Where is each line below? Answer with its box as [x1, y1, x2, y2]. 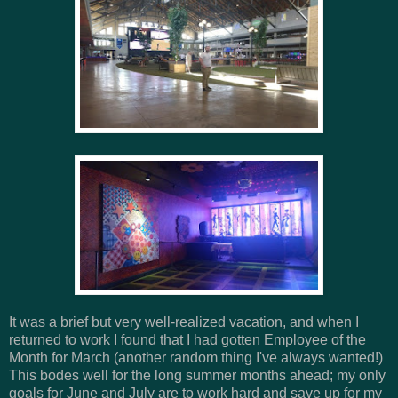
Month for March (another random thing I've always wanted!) [9, 349, 386, 365]
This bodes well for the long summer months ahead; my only [9, 367, 386, 383]
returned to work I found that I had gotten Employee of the [9, 331, 366, 347]
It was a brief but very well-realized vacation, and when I [9, 314, 359, 330]
